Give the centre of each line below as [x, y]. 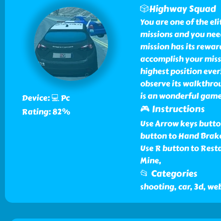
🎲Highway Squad [178, 9]
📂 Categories [168, 174]
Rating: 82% [46, 112]
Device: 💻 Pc [45, 98]
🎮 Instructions [172, 109]
